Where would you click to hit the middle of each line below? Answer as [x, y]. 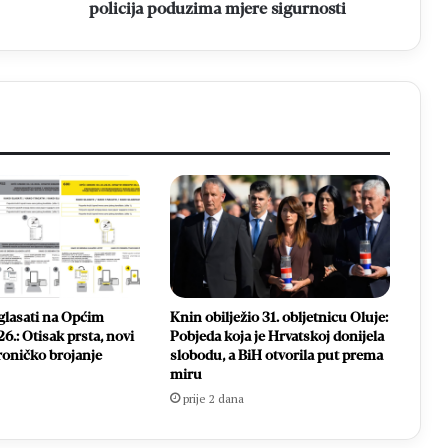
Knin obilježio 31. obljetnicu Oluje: [278, 318]
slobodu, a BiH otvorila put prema [276, 356]
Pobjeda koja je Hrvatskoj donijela [276, 337]
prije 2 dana [213, 399]
